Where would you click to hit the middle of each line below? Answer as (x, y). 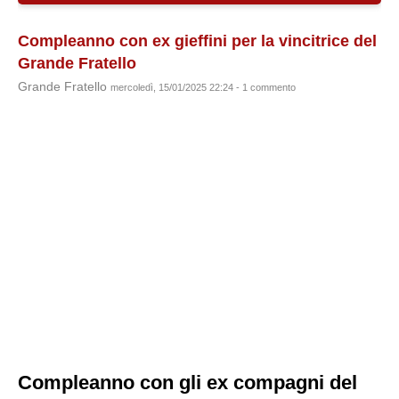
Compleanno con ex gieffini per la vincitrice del (197, 41)
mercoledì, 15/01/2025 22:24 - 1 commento (203, 87)
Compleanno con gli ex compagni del (187, 383)
